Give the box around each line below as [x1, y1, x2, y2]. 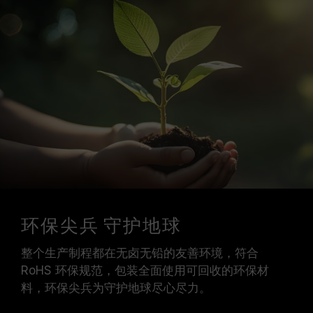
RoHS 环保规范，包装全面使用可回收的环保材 [21, 263, 269, 277]
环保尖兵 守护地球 [21, 216, 182, 238]
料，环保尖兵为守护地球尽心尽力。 [21, 281, 211, 295]
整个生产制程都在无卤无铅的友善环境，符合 [21, 246, 259, 260]
